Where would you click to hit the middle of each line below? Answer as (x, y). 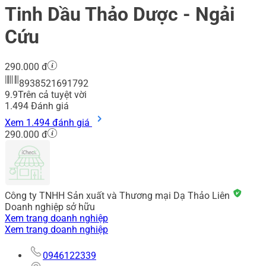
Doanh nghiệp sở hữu (50, 207)
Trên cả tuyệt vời (52, 95)
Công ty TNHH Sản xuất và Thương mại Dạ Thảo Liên (118, 196)
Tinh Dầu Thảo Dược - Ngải (120, 14)
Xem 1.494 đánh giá (48, 123)
